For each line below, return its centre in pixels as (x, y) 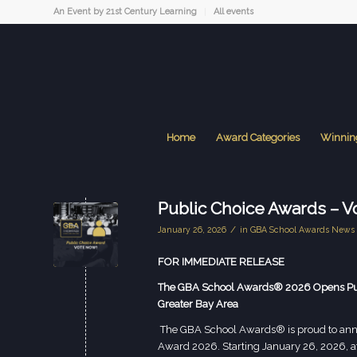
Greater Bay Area (198, 304)
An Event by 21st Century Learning (125, 12)
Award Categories (258, 137)
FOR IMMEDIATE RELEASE (221, 262)
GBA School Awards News (302, 229)
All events (233, 12)
